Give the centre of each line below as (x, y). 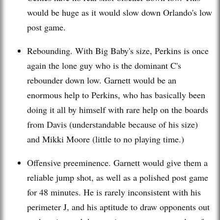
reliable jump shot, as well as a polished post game (118, 177)
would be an (153, 80)
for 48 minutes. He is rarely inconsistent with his (114, 192)
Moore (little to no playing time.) (124, 139)
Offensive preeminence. (70, 162)
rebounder (45, 80)
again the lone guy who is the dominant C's (104, 65)
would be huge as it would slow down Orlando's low (120, 12)
